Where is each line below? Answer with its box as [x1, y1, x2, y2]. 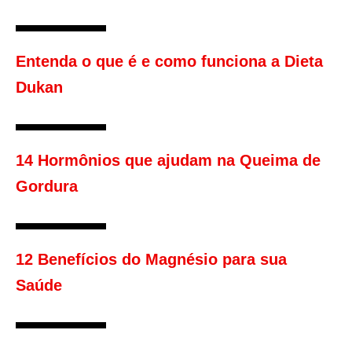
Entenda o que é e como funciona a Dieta [16, 53, 323, 71]
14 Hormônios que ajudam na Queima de [16, 152, 321, 170]
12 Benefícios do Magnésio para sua [16, 251, 287, 269]
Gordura [16, 178, 78, 196]
